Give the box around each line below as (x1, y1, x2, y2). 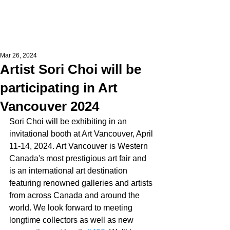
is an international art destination (9, 166, 129, 175)
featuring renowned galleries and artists (9, 179, 155, 187)
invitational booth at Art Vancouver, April (9, 129, 155, 138)
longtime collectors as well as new (9, 216, 136, 224)
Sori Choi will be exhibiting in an (9, 117, 129, 126)
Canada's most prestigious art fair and (9, 154, 148, 163)
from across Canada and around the (9, 191, 142, 200)
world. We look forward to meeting (9, 203, 135, 212)
